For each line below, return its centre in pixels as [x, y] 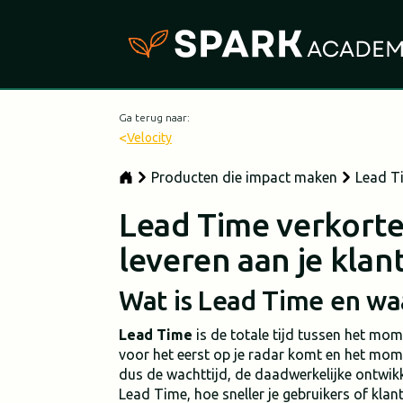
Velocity [149, 138]
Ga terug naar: [154, 117]
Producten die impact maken [244, 177]
